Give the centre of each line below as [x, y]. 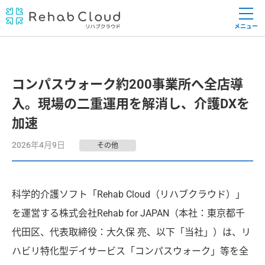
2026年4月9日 [38, 145]
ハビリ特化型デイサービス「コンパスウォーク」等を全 [130, 251]
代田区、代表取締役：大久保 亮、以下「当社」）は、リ [131, 232]
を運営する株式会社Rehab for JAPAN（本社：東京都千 [128, 213]
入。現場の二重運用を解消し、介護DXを [131, 104]
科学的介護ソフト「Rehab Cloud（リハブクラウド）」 [128, 194]
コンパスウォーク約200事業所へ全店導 [127, 84]
